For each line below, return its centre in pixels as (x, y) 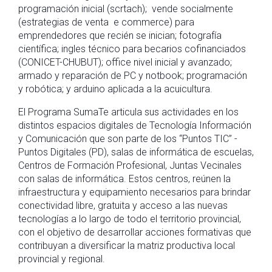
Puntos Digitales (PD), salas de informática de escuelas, (136, 152)
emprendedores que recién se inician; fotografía (120, 36)
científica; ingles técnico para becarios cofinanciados (132, 49)
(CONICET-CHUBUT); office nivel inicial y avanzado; (125, 62)
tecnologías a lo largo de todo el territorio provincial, (130, 219)
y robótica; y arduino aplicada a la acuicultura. (115, 89)
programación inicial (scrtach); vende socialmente (126, 9)
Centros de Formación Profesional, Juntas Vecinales (130, 165)
